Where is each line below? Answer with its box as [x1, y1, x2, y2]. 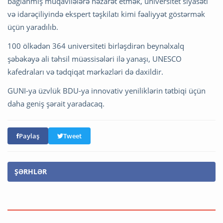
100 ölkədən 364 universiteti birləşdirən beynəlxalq [7, 40, 184, 51]
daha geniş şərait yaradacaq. [7, 98, 105, 109]
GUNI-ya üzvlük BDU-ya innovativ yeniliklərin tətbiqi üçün [7, 85, 206, 96]
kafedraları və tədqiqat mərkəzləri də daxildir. [7, 66, 163, 77]
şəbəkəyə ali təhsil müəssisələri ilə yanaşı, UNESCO [7, 53, 182, 64]
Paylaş [19, 131, 39, 140]
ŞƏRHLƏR [14, 166, 47, 176]
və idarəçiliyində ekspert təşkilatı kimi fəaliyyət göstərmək [7, 8, 205, 19]
